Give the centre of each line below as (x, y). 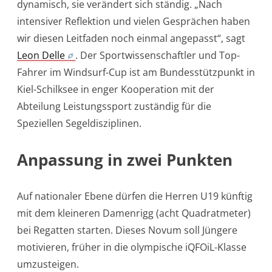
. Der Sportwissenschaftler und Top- (158, 55)
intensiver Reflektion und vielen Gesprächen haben (134, 21)
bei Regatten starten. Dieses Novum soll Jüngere (127, 230)
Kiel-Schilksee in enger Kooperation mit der (116, 89)
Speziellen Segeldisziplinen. (79, 123)
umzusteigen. (48, 264)
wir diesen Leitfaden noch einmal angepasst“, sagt (131, 38)
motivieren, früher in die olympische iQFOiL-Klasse (132, 247)
